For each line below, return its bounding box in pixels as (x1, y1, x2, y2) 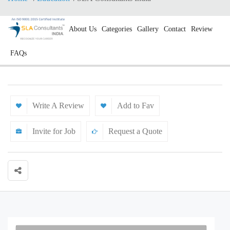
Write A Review (32, 101, 84, 110)
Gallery (137, 25, 159, 33)
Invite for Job (32, 127, 75, 136)
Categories (101, 25, 132, 33)
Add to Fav (117, 101, 154, 110)
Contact (163, 25, 186, 33)
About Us (68, 25, 97, 33)
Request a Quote (108, 127, 162, 136)
